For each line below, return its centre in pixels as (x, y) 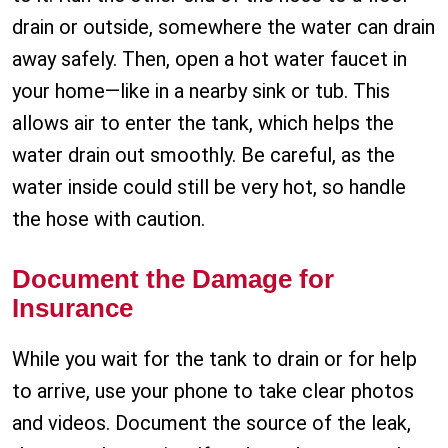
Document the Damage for (173, 279)
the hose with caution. (108, 219)
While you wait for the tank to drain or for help (214, 359)
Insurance (72, 308)
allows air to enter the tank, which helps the (203, 123)
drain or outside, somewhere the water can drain (223, 27)
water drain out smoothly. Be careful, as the (203, 155)
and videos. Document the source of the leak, (211, 423)
